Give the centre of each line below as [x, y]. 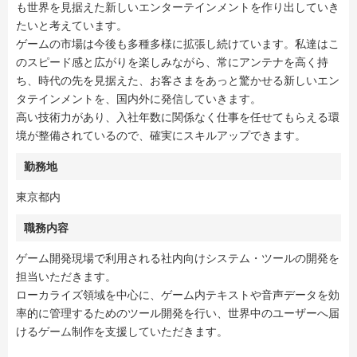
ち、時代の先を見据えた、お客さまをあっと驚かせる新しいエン [178, 80]
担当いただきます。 [66, 277]
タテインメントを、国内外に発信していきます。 [139, 99]
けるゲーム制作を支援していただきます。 [122, 331]
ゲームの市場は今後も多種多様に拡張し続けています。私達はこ [178, 44]
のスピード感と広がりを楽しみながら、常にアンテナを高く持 [172, 62]
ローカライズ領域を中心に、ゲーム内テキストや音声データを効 [178, 295]
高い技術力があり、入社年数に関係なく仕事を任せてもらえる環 [178, 117]
